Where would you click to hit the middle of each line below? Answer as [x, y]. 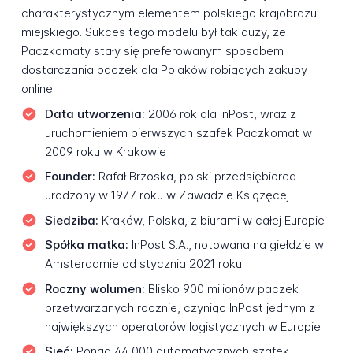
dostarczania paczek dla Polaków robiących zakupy [164, 70]
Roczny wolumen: [95, 288]
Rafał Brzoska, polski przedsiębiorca [195, 176]
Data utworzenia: [95, 113]
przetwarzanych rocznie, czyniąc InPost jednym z [180, 307]
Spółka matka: [86, 245]
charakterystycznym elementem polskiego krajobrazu [169, 13]
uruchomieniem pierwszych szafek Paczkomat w [178, 132]
